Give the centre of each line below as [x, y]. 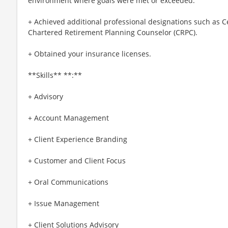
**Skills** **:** [55, 75]
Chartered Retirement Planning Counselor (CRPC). [113, 32]
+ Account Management [68, 118]
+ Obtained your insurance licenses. [90, 53]
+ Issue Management [64, 203]
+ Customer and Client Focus [77, 160]
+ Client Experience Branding [78, 139]
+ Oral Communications [68, 182]
